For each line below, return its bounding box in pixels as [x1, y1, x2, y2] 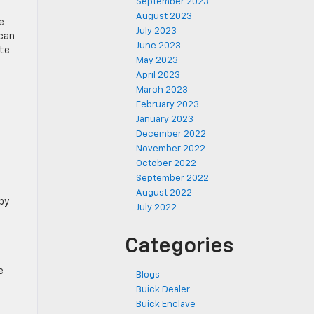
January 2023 [136, 115, 193, 124]
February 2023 [136, 100, 199, 109]
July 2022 [136, 203, 177, 212]
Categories [125, 236, 233, 257]
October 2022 [136, 159, 196, 168]
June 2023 [136, 41, 181, 50]
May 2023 [136, 56, 178, 65]
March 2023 [136, 86, 188, 95]
